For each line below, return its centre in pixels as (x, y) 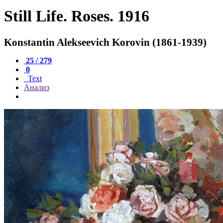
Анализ (37, 87)
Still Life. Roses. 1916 (77, 16)
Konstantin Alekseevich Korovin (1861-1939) (105, 42)
